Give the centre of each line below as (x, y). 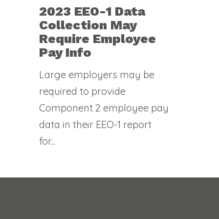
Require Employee (98, 38)
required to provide (82, 91)
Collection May (88, 25)
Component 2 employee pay (104, 108)
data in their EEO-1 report (95, 124)
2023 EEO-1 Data (92, 11)
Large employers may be (97, 74)
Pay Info (65, 52)
